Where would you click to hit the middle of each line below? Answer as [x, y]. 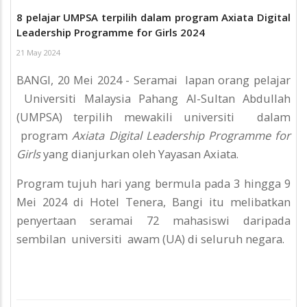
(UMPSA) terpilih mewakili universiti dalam [153, 116]
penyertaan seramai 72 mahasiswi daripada [153, 221]
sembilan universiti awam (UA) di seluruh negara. [150, 239]
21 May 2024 [38, 53]
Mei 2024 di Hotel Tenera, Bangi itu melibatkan [153, 202]
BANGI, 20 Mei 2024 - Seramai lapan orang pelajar [153, 79]
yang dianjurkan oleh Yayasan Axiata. [141, 153]
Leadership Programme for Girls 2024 [111, 33]
